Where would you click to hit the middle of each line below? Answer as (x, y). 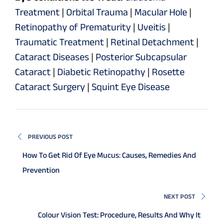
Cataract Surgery (50, 87)
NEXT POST (179, 197)
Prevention (41, 170)
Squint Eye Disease (131, 87)
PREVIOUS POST (51, 137)
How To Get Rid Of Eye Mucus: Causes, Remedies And (109, 155)
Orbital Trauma (97, 12)
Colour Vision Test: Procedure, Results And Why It (119, 215)
